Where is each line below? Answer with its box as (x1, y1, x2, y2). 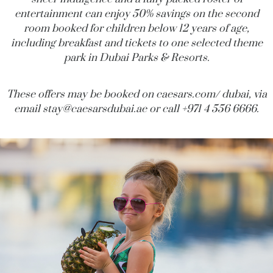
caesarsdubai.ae (71, 102, 147, 116)
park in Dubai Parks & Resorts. (63, 51, 210, 65)
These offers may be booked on (6, 87, 156, 101)
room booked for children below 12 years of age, (24, 21, 249, 35)
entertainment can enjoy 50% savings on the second (14, 7, 259, 21)
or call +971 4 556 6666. (147, 102, 259, 116)
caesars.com (155, 87, 215, 101)
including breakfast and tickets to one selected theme (10, 36, 263, 50)
